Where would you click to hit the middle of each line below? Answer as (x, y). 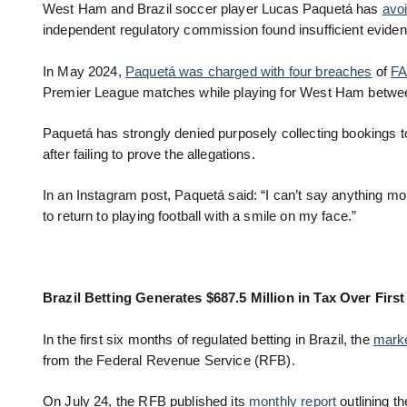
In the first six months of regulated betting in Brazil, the (208, 339)
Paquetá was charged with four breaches (248, 71)
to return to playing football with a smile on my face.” (200, 216)
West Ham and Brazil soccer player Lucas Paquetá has (213, 10)
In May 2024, (84, 71)
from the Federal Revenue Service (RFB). (169, 360)
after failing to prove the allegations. (149, 154)
